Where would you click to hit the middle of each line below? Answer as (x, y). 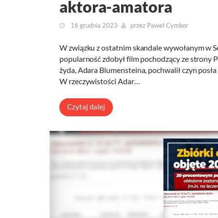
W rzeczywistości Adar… (100, 81)
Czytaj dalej (86, 107)
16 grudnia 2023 (93, 26)
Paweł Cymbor (168, 26)
